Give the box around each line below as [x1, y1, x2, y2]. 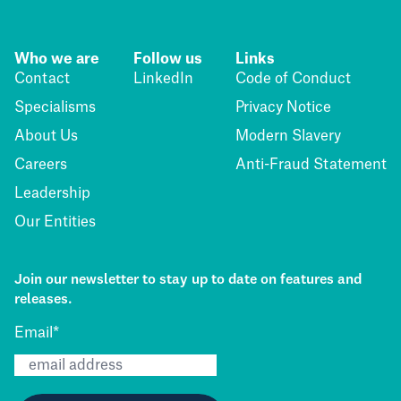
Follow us [132, 52, 202, 67]
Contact [14, 72, 70, 87]
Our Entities [14, 215, 96, 230]
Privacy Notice [235, 100, 331, 115]
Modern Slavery [235, 129, 341, 144]
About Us [14, 129, 78, 144]
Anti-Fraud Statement [235, 158, 387, 173]
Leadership [14, 186, 90, 201]
